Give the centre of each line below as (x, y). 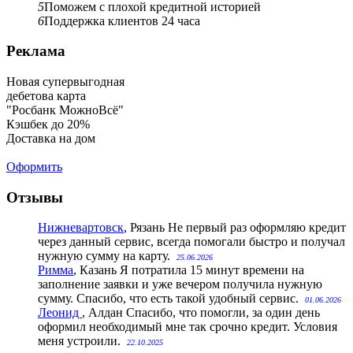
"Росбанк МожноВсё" (65, 110)
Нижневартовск (81, 228)
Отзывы (35, 197)
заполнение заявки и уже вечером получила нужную (180, 284)
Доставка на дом (51, 139)
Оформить (34, 167)
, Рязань (144, 228)
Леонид (60, 313)
